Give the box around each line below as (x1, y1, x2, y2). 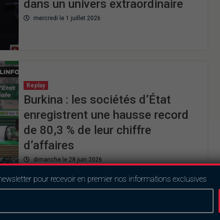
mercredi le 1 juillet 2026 (31, 15, 101, 22)
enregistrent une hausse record (23, 108, 189, 122)
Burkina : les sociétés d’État (23, 92, 171, 107)
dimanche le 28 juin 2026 (31, 156, 102, 163)
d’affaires (23, 138, 74, 152)
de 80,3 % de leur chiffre (23, 123, 151, 137)
